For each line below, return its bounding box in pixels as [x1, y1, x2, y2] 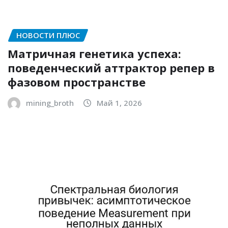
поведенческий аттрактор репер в [8, 60, 215, 76]
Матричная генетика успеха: [8, 46, 181, 62]
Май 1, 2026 [97, 98, 142, 108]
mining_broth [26, 98, 74, 108]
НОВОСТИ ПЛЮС [16, 30, 80, 40]
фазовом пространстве [8, 74, 146, 90]
